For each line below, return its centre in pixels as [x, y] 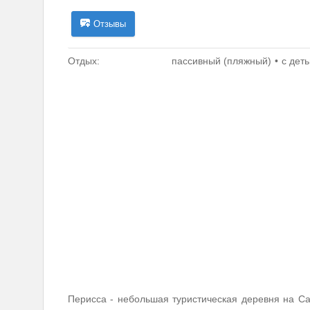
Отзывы [110, 24]
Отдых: [84, 61]
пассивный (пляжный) [221, 61]
